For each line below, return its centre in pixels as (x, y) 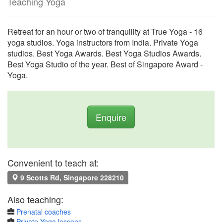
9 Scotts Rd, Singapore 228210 (71, 177)
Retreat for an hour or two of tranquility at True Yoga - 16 (105, 31)
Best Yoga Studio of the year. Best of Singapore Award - (105, 64)
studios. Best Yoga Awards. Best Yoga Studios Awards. (104, 53)
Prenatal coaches (44, 212)
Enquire (111, 117)
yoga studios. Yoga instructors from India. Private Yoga (103, 42)
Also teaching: (35, 199)
